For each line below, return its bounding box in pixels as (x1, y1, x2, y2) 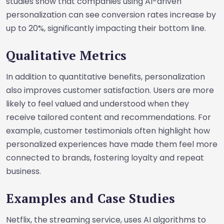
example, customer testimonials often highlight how (6, 125, 210, 136)
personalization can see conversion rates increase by (6, 9, 216, 20)
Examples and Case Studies (6, 190, 175, 206)
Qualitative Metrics (6, 47, 126, 63)
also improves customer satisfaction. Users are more (6, 84, 214, 96)
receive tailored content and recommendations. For (6, 111, 211, 123)
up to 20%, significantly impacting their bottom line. (6, 22, 206, 34)
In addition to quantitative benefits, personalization (6, 71, 205, 82)
